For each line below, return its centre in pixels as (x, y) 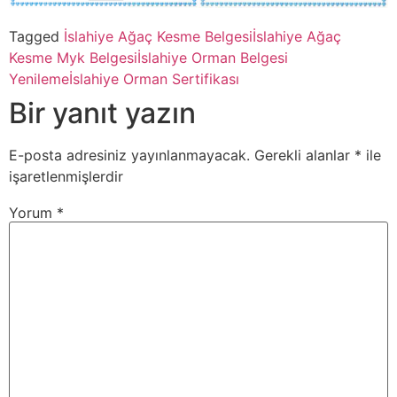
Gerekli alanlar (304, 156)
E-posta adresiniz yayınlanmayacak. (129, 156)
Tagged (36, 37)
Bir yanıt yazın (102, 113)
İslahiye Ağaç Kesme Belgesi (158, 37)
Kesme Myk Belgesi (73, 58)
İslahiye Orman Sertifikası (154, 79)
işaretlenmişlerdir (66, 177)
